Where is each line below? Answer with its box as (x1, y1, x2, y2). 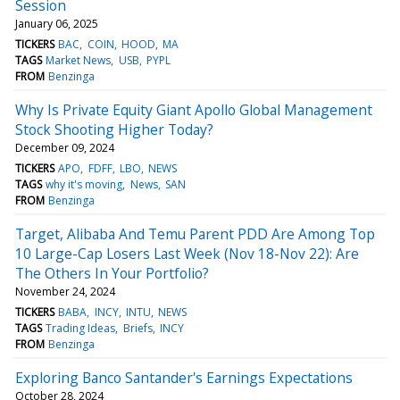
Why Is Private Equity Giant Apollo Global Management (15, 99, 372, 120)
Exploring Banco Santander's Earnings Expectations (15, 367, 353, 387)
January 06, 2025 (15, 15, 98, 31)
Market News (46, 52, 112, 68)
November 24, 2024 (15, 283, 115, 299)
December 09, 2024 (15, 139, 114, 155)
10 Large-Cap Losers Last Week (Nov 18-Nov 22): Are (15, 243, 359, 263)
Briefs (122, 320, 153, 336)
